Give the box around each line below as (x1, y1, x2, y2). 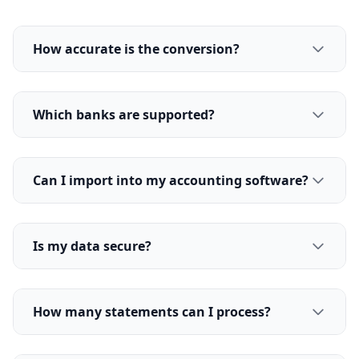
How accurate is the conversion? (33, 39, 240, 58)
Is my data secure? (33, 236, 151, 255)
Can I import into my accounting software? (33, 171, 309, 189)
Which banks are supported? (33, 105, 215, 123)
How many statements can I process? (33, 302, 271, 321)
